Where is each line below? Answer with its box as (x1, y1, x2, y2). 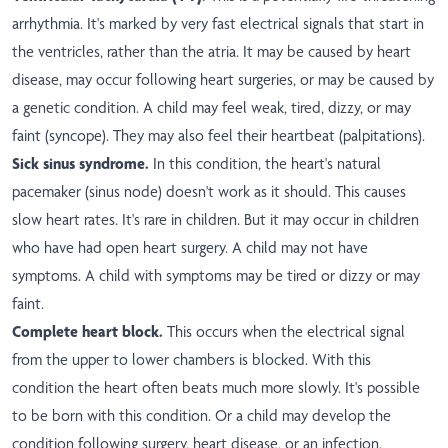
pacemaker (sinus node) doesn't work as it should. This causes (12, 182, 406, 202)
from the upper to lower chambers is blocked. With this (12, 350, 371, 370)
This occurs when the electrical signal (167, 322, 405, 342)
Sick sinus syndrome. (12, 154, 153, 174)
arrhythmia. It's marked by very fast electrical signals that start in (12, 14, 424, 34)
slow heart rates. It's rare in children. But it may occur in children (12, 210, 419, 230)
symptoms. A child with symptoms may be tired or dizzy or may (12, 266, 420, 286)
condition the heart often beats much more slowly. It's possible (12, 378, 420, 398)
